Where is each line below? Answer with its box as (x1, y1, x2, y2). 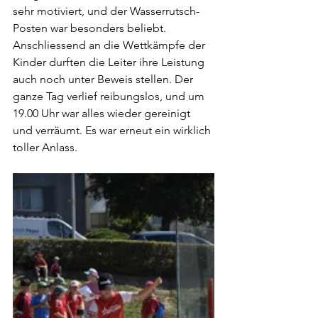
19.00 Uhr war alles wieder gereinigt (13, 106, 193, 121)
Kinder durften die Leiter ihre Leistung (13, 55, 207, 70)
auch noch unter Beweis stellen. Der (13, 72, 196, 87)
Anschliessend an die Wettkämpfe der (13, 38, 208, 53)
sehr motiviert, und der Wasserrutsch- (13, 4, 199, 18)
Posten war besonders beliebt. (13, 21, 169, 35)
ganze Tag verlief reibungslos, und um (13, 89, 207, 104)
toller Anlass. (13, 141, 77, 155)
